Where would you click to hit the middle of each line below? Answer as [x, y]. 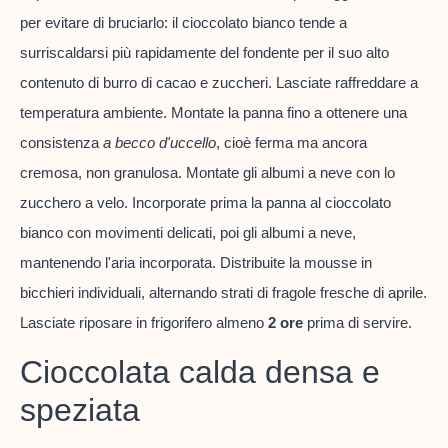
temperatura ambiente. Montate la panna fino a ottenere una [213, 113]
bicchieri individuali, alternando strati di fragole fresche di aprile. [223, 293]
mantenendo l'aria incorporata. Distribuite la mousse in [196, 263]
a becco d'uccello [159, 143]
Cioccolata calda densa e [200, 371]
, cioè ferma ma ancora [291, 143]
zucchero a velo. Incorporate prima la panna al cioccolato [205, 203]
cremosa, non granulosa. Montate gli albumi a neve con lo [207, 173]
